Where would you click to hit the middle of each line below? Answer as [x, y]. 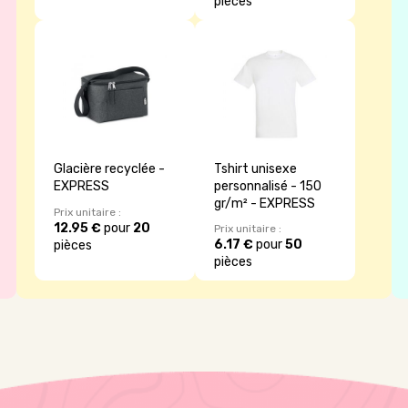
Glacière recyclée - [109, 168]
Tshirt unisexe [255, 168]
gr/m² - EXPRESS [265, 203]
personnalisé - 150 [268, 186]
